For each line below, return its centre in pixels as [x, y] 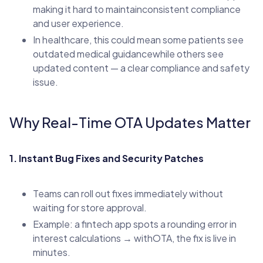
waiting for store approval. [90, 207]
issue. [45, 82]
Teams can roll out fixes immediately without [128, 193]
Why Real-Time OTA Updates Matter [130, 122]
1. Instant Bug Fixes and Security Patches [107, 158]
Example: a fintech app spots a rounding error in [135, 224]
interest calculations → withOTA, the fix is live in [134, 238]
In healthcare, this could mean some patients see [138, 39]
